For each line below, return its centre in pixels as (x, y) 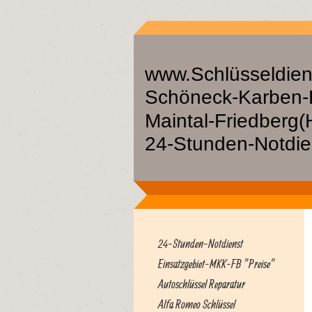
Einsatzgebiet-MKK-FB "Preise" (217, 264)
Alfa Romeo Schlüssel (197, 304)
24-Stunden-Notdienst (201, 243)
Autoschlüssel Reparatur (202, 284)
